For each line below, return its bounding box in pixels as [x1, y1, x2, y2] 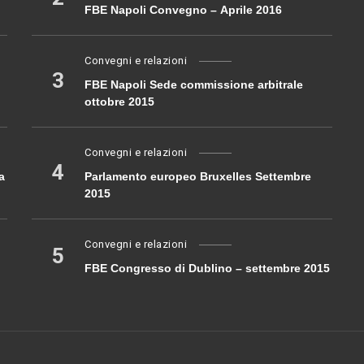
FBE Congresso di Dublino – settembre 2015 [84, 262, 330, 275]
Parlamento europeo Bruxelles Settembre [84, 170, 311, 184]
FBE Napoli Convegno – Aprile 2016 [84, 3, 282, 17]
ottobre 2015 [84, 95, 154, 109]
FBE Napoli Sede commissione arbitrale [84, 78, 303, 92]
